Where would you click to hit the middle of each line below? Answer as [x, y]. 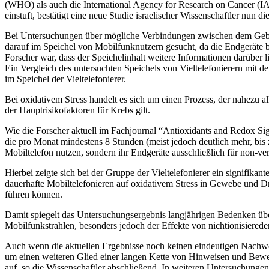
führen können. [34, 194]
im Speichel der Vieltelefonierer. [65, 79]
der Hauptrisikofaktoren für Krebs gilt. [77, 110]
